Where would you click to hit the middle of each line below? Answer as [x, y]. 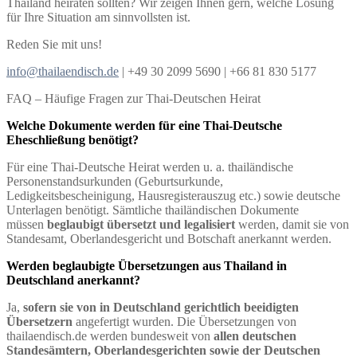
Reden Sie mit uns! [54, 44]
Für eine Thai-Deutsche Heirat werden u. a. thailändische [150, 167]
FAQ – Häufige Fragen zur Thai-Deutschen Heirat [133, 98]
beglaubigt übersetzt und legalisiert [141, 224]
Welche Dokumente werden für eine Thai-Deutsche [144, 125]
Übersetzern [39, 321]
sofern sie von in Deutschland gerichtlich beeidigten [161, 307]
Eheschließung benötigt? [73, 139]
